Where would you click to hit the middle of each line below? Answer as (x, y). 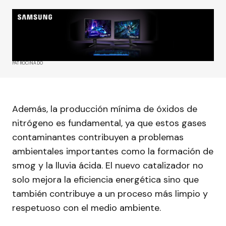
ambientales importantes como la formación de (113, 152)
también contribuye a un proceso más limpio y (110, 194)
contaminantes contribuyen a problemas (98, 137)
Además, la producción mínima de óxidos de (105, 109)
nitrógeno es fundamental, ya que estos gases (109, 123)
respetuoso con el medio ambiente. (87, 208)
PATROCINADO (27, 63)
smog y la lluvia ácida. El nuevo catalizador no (108, 166)
